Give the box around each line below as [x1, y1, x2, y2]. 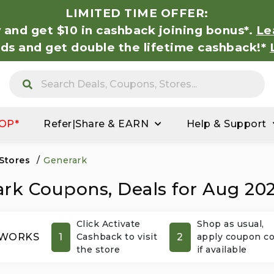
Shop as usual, [196, 218, 264, 229]
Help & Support [186, 118, 267, 130]
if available [196, 244, 247, 255]
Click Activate [76, 218, 141, 229]
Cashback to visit [76, 231, 157, 242]
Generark [43, 155, 87, 166]
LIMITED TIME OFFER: [65, 6, 209, 20]
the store [76, 244, 120, 255]
